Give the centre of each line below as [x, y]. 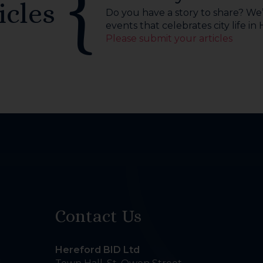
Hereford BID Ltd [97, 249]
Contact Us [98, 216]
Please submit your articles [169, 38]
